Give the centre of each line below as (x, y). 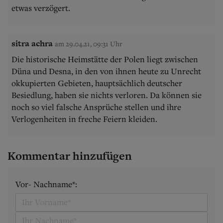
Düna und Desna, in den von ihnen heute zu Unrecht (106, 71)
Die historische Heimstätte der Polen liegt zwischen (105, 59)
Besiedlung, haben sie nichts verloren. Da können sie (107, 95)
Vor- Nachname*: (46, 184)
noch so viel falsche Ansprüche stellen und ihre (96, 107)
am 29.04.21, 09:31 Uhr (89, 43)
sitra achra (32, 43)
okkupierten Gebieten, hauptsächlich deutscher (97, 83)
